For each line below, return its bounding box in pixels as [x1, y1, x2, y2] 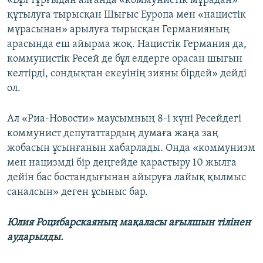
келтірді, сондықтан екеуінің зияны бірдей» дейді [7, 68, 247, 80]
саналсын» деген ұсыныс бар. [7, 187, 148, 198]
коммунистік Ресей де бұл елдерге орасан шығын [7, 53, 242, 65]
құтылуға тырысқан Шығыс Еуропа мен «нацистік [7, 9, 246, 21]
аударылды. [7, 232, 63, 244]
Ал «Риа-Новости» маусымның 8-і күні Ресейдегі [7, 113, 241, 125]
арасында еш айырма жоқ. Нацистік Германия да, [7, 39, 247, 50]
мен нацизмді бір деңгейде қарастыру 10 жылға [7, 157, 237, 169]
